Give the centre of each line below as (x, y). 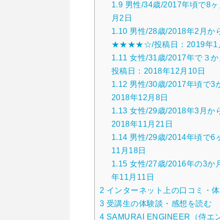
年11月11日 (133, 177)
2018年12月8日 (140, 97)
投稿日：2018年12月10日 (159, 71)
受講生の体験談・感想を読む (158, 204)
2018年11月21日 (142, 124)
